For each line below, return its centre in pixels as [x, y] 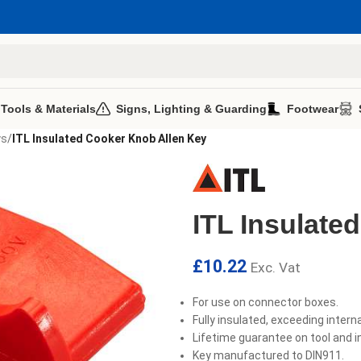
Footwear [313, 108]
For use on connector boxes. [266, 303]
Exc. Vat [276, 268]
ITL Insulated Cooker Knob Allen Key [109, 139]
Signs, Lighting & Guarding [191, 108]
